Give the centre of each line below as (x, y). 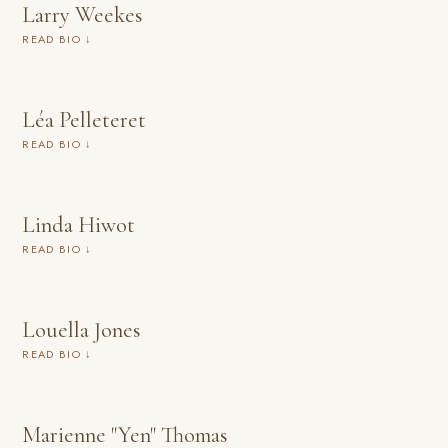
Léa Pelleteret (84, 119)
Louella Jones (82, 329)
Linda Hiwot (79, 224)
